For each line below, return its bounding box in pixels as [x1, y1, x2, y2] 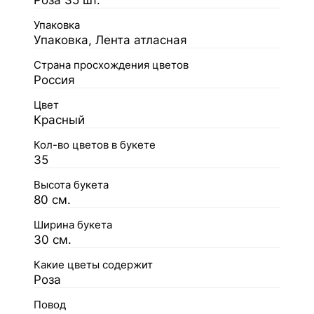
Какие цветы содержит [34, 259, 153, 271]
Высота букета [34, 179, 109, 191]
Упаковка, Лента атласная [34, 33, 187, 47]
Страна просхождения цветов [34, 59, 189, 71]
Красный [34, 113, 85, 127]
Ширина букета [34, 219, 112, 231]
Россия [34, 73, 75, 87]
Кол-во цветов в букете [34, 139, 156, 151]
